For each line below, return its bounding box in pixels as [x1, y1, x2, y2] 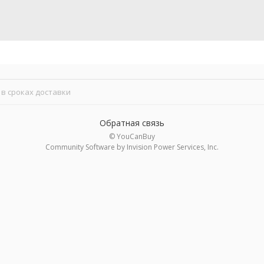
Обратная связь [100, 117, 164, 128]
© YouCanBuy [109, 131, 155, 141]
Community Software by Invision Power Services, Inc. [45, 141, 219, 152]
